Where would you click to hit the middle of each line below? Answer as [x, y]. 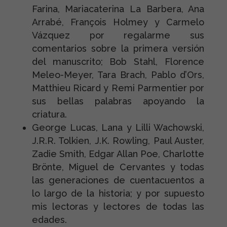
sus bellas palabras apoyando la [118, 101]
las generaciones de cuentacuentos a [118, 180]
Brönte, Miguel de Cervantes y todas [118, 167]
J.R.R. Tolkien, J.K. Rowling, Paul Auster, [118, 141]
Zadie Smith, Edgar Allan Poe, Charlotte [118, 154]
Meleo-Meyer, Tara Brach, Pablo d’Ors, [118, 75]
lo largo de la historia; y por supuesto [118, 193]
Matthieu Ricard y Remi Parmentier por [118, 88]
